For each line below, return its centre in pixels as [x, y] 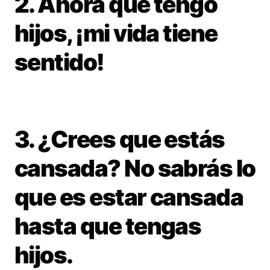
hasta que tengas [108, 226]
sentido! [59, 62]
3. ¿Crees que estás [120, 139]
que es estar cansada [129, 197]
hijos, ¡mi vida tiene [116, 33]
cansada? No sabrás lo [135, 168]
